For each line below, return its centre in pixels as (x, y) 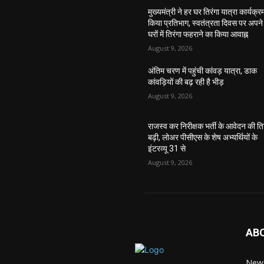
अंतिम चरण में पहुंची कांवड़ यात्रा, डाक (203, 70)
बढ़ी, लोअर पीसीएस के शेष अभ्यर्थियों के (203, 137)
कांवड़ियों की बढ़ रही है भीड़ (186, 82)
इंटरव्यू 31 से (167, 148)
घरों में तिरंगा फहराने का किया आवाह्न (198, 34)
